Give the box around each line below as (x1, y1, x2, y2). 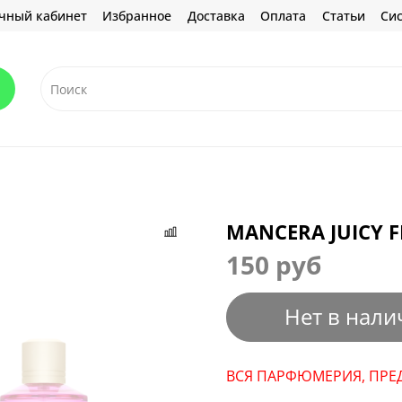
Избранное (102, 7, 171, 24)
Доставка (187, 7, 245, 24)
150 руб (226, 248, 321, 283)
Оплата (260, 7, 306, 24)
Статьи (321, 7, 365, 24)
